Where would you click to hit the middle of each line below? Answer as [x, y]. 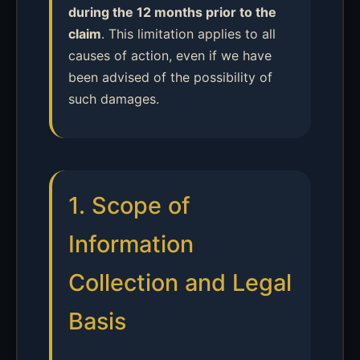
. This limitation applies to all [188, 34]
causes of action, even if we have [170, 55]
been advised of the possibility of [170, 77]
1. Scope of [129, 205]
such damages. [114, 99]
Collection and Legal [180, 282]
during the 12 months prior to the [172, 12]
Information [131, 244]
